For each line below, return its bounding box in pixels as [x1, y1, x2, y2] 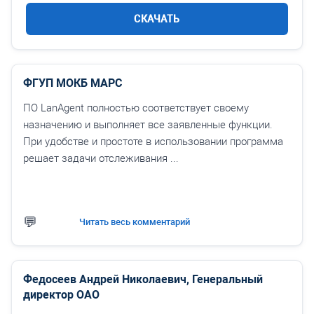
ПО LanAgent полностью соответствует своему [23, 102, 249, 114]
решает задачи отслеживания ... [23, 152, 179, 165]
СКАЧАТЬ [134, 13, 180, 25]
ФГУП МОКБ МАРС [23, 76, 122, 90]
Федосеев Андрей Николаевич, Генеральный [23, 273, 263, 286]
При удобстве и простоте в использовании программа [23, 135, 283, 148]
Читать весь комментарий [79, 217, 191, 227]
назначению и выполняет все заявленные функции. [23, 118, 273, 131]
